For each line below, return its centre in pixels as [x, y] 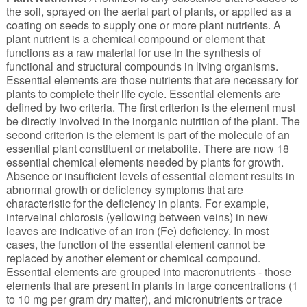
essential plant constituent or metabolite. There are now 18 [147, 149]
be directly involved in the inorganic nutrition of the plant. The [153, 121]
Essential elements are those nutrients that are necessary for [152, 80]
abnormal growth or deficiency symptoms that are [124, 190]
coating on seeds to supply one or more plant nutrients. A [143, 25]
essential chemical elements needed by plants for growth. [145, 162]
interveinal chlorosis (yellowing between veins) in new [137, 217]
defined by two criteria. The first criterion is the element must [150, 108]
